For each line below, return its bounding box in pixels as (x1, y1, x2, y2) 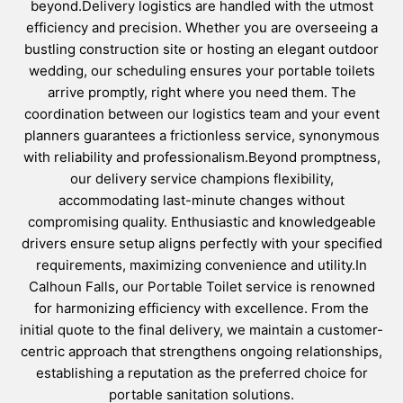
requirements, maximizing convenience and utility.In (36, 255, 367, 273)
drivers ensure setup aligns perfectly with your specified (21, 234, 382, 252)
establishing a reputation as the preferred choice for (35, 363, 368, 381)
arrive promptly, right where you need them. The (47, 83, 356, 101)
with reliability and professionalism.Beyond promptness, (22, 148, 381, 166)
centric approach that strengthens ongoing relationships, (21, 342, 382, 360)
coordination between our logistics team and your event (23, 104, 380, 122)
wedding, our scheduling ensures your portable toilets (28, 61, 375, 79)
